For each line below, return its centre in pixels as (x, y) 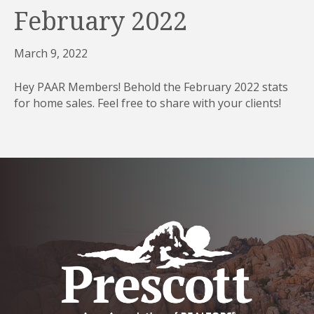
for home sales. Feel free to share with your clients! (148, 103)
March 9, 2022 (51, 54)
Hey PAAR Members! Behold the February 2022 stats (151, 87)
